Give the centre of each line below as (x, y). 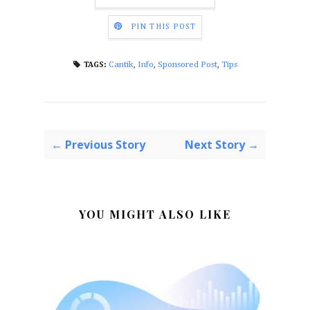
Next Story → (222, 144)
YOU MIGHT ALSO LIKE (155, 214)
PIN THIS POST (163, 27)
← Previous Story (98, 144)
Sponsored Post (187, 64)
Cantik (121, 64)
